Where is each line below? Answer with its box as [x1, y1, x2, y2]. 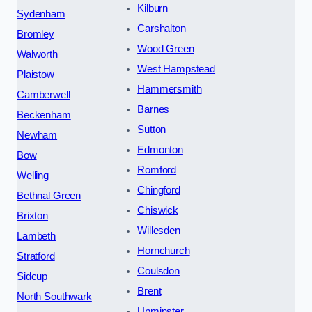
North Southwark [17, 290, 92, 302]
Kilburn [137, 2, 169, 14]
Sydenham [17, 8, 65, 19]
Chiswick [137, 204, 178, 216]
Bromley [17, 28, 54, 40]
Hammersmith [137, 83, 202, 95]
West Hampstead [137, 63, 216, 75]
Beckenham [17, 109, 71, 120]
